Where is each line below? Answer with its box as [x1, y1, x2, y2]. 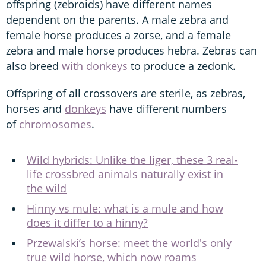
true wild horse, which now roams [27, 249, 197, 264]
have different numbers [106, 101, 227, 116]
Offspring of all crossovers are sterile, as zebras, [6, 85, 245, 100]
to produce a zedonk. [128, 58, 236, 73]
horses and [6, 101, 65, 116]
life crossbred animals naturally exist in [27, 166, 223, 181]
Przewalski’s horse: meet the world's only [27, 235, 232, 250]
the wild [27, 180, 66, 195]
